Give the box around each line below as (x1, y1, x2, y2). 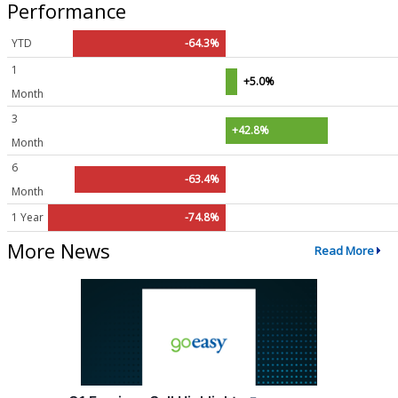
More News (7, 236, 110, 264)
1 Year (12, 209, 44, 225)
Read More (314, 243, 374, 259)
